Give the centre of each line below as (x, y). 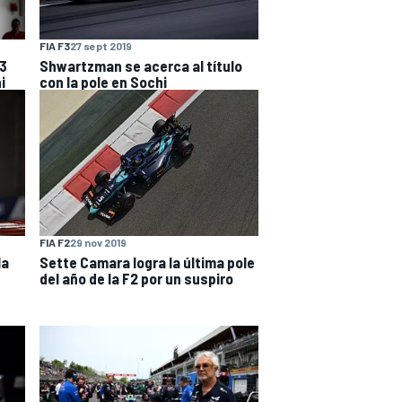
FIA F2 (55, 243)
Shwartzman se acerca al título (141, 66)
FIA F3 (55, 46)
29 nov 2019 (98, 243)
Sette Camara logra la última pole (147, 262)
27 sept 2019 (101, 46)
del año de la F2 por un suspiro (136, 279)
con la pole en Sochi (103, 82)
